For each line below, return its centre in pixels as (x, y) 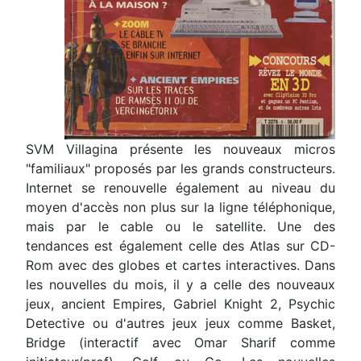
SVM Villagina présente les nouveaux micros (180, 149)
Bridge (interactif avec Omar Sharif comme (180, 342)
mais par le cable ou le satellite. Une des (180, 226)
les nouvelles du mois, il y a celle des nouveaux (180, 284)
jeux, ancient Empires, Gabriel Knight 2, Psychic (180, 303)
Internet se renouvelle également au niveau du (180, 187)
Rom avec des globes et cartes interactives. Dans (180, 265)
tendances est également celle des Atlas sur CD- (180, 245)
